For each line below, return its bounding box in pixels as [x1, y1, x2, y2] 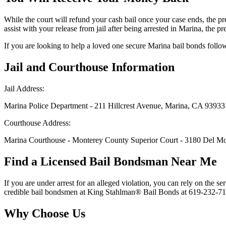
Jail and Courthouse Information [4, 61, 175, 74]
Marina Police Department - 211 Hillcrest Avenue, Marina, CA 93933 [4, 101, 225, 110]
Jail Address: [4, 84, 44, 93]
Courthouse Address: [4, 119, 71, 128]
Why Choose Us [4, 206, 85, 220]
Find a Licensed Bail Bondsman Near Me [4, 155, 217, 168]
